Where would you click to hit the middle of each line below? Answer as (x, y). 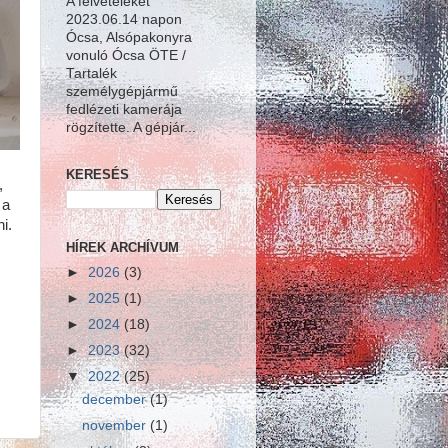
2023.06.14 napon (124, 20)
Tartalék (91, 74)
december (116, 399)
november (116, 425)
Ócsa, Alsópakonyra (129, 38)
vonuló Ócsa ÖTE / (126, 56)
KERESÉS (97, 175)
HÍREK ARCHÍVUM (122, 247)
